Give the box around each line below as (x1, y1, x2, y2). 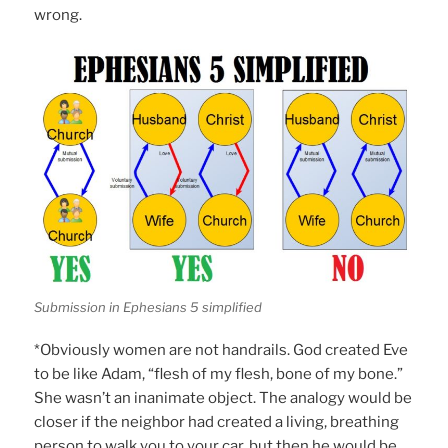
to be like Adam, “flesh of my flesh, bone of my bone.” (34, 364, 404, 383)
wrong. (34, 5, 83, 24)
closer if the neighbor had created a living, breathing (34, 412, 400, 431)
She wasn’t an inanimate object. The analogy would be (34, 388, 413, 407)
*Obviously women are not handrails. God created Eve (34, 340, 409, 359)
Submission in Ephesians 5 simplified (34, 299, 263, 315)
